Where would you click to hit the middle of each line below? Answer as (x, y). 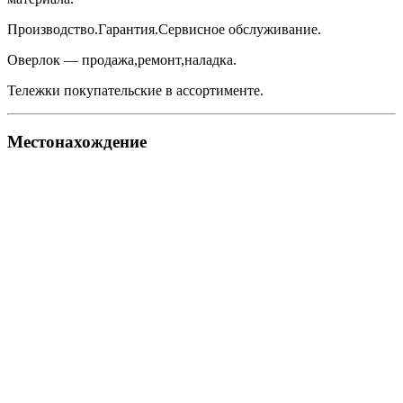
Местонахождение (77, 142)
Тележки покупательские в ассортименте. (135, 91)
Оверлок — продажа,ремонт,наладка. (122, 60)
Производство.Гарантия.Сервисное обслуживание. (164, 30)
